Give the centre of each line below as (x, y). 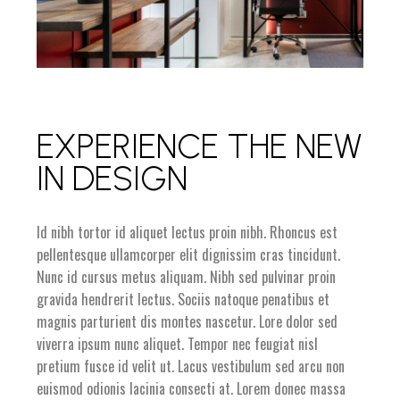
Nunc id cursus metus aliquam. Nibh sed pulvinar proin (187, 277)
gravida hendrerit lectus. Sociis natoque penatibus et (183, 300)
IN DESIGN (112, 179)
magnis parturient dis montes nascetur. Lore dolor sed (187, 322)
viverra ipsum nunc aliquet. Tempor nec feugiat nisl (178, 344)
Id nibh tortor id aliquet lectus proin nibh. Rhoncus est (187, 233)
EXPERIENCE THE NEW (200, 147)
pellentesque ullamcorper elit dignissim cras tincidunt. (189, 255)
